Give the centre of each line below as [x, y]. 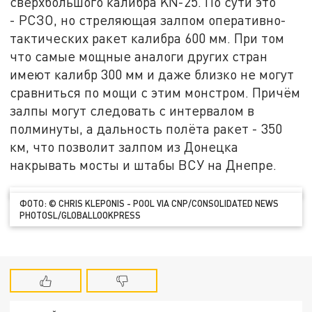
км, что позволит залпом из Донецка [124, 146]
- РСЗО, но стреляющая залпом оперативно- [148, 19]
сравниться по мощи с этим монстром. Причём [155, 92]
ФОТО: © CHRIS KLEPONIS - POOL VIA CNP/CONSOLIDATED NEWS [149, 204]
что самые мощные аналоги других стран [139, 56]
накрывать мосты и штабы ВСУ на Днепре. [143, 164]
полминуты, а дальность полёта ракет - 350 [146, 128]
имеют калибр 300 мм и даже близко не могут [152, 74]
